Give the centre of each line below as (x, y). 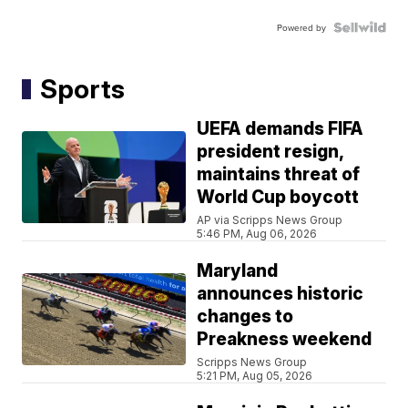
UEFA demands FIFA (280, 129)
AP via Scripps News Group (270, 220)
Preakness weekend (285, 340)
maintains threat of (279, 175)
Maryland (238, 271)
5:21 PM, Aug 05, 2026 (255, 376)
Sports (83, 89)
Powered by (301, 28)
